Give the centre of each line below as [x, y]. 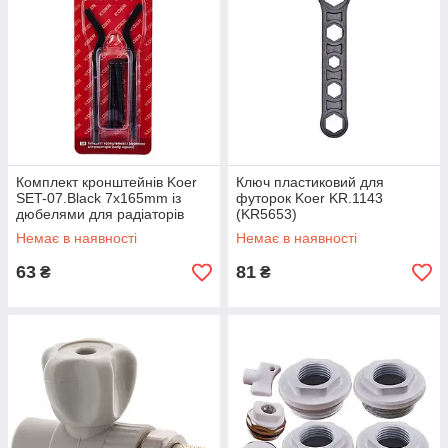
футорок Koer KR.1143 [309, 198]
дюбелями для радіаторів [100, 214]
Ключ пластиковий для [310, 182]
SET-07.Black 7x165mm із [98, 198]
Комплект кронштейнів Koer [106, 182]
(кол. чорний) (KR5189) [92, 230]
